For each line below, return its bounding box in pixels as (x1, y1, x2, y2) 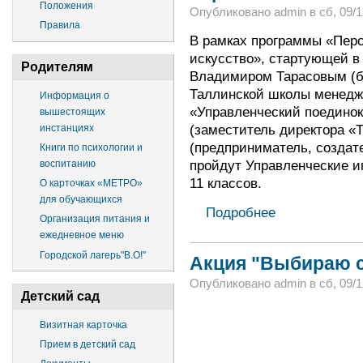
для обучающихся (40, 194, 122, 206)
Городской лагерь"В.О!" (40, 249, 146, 261)
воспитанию (40, 158, 96, 169)
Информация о (40, 89, 109, 101)
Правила (40, 19, 80, 32)
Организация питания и (40, 213, 150, 225)
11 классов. (189, 175, 262, 192)
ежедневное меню (40, 229, 124, 241)
